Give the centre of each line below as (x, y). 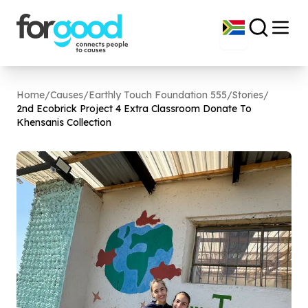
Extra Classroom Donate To (186, 109)
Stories (248, 95)
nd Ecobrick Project (69, 109)
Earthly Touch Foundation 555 (158, 95)
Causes (67, 95)
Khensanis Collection (64, 122)
